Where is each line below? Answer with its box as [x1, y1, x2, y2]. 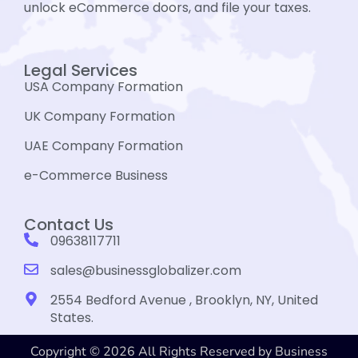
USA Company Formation [24, 78, 183, 97]
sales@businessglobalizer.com [50, 261, 241, 280]
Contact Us [24, 213, 113, 237]
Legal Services [24, 59, 137, 82]
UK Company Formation [24, 107, 175, 126]
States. [50, 308, 93, 328]
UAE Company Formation [24, 137, 183, 156]
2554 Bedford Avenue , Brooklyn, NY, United [50, 291, 318, 310]
